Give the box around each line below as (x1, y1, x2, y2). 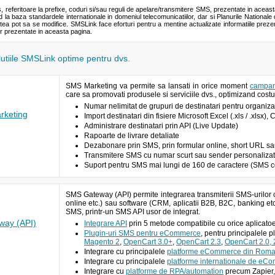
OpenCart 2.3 (176, 238, 221, 246)
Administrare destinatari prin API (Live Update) (84, 122, 238, 130)
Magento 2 (84, 238, 120, 246)
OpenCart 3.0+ (123, 238, 172, 246)
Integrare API (84, 219, 127, 228)
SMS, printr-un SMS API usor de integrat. (66, 207, 200, 216)
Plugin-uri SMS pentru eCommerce (84, 229, 201, 238)
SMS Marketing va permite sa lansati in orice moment (66, 82, 250, 90)
